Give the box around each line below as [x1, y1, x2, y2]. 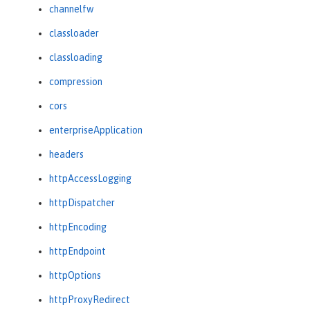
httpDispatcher [49, 197, 115, 209]
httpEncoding [49, 221, 107, 233]
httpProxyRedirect [49, 294, 130, 306]
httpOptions [49, 270, 101, 282]
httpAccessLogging [49, 173, 131, 185]
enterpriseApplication [49, 125, 143, 136]
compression [49, 76, 102, 88]
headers [49, 149, 84, 161]
